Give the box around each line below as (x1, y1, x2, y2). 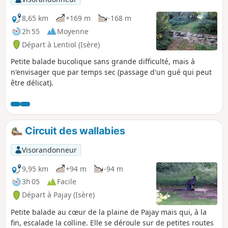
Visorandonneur (21, 145, 77, 155)
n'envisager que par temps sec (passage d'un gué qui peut (11, 67, 212, 77)
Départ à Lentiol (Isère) (22, 39, 100, 49)
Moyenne (57, 26, 89, 36)
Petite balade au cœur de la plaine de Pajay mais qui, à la (11, 207, 207, 217)
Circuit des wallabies (22, 125, 125, 137)
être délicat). (11, 78, 53, 88)
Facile (57, 177, 76, 187)
